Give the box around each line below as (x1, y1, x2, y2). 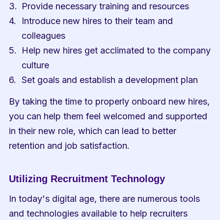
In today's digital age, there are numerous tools (9, 193, 200, 204)
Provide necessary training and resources (22, 1, 190, 11)
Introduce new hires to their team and (22, 16, 173, 26)
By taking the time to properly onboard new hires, (9, 96, 210, 107)
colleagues (22, 30, 66, 41)
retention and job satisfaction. (9, 140, 130, 151)
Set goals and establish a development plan (22, 75, 198, 85)
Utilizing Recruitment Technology (9, 173, 165, 184)
